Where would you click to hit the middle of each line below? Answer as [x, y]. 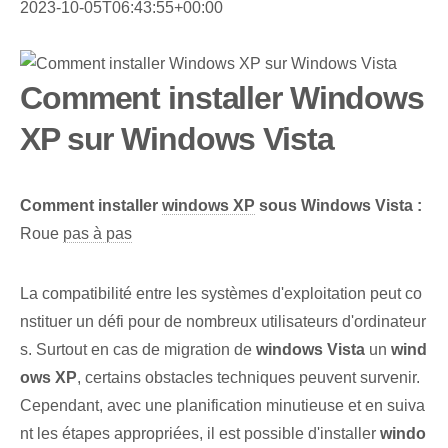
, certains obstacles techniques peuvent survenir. [248, 378]
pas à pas [97, 234]
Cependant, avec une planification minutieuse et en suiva [222, 406]
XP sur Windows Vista [177, 139]
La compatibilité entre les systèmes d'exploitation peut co [221, 294]
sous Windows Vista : [338, 206]
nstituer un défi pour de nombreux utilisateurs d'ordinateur [223, 322]
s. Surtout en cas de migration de [138, 350]
